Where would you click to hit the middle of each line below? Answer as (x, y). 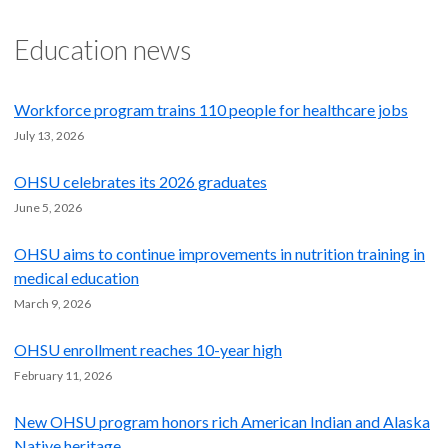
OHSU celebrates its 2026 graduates (140, 182)
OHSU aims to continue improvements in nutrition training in (219, 254)
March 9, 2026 (52, 304)
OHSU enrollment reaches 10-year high (148, 350)
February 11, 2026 (63, 376)
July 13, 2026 (49, 136)
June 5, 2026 (48, 208)
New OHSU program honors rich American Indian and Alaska (222, 422)
